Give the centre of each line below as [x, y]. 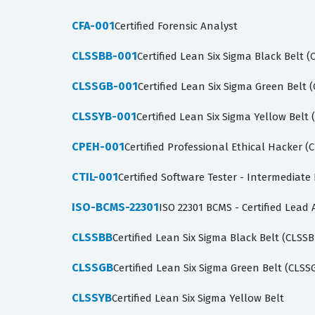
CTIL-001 [95, 177]
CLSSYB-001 [104, 116]
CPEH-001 [98, 147]
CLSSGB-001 [105, 86]
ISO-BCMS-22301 [115, 207]
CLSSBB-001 [104, 56]
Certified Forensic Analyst [176, 26]
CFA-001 [93, 26]
